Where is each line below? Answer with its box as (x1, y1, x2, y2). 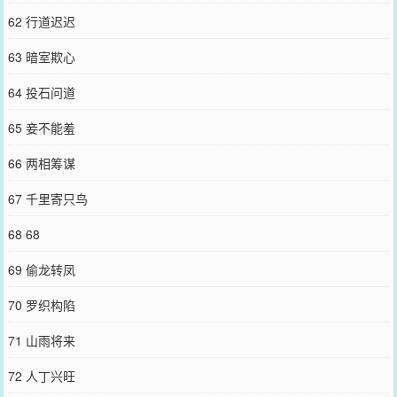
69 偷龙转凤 (7, 261, 75, 278)
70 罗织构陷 (7, 296, 75, 314)
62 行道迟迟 (7, 12, 75, 30)
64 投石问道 (7, 83, 75, 101)
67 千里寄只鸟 (7, 190, 88, 207)
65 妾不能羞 (7, 119, 75, 136)
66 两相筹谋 (7, 154, 75, 172)
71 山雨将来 (7, 331, 75, 349)
